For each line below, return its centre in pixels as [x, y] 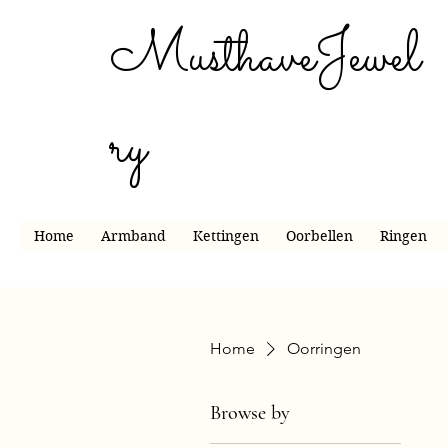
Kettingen [225, 236]
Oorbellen [319, 236]
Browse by [250, 413]
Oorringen [324, 348]
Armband [133, 236]
